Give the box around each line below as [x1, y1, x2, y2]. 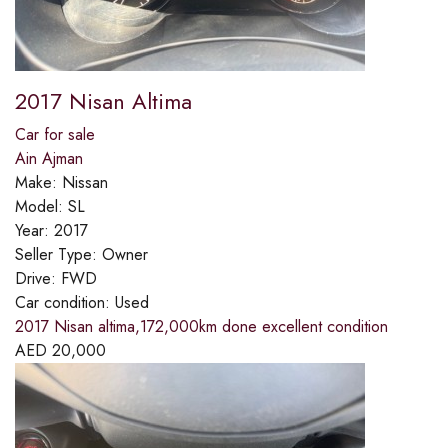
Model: [15, 195, 68, 219]
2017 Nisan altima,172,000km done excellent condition [15, 315, 388, 339]
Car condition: [15, 291, 115, 315]
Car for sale [15, 123, 95, 147]
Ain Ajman [15, 147, 83, 171]
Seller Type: [15, 243, 102, 267]
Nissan [62, 171, 108, 195]
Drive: [15, 267, 61, 291]
